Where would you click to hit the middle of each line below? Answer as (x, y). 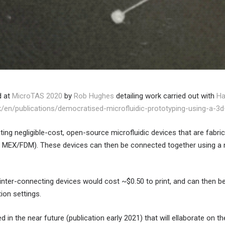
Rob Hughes (94, 96)
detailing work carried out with (165, 96)
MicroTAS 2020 (37, 96)
